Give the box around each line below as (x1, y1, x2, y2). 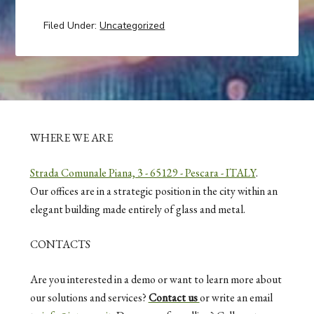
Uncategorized (100, 19, 165, 33)
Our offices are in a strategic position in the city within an (29, 183, 278, 198)
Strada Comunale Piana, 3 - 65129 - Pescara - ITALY (29, 165, 256, 180)
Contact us (148, 289, 200, 305)
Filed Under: (43, 19, 100, 33)
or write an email (199, 289, 273, 305)
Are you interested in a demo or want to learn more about (29, 271, 282, 287)
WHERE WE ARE (29, 130, 113, 145)
